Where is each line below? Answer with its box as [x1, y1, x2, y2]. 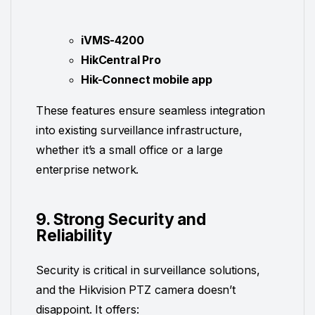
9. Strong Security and [36, 209, 206, 229]
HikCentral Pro [81, 53, 162, 67]
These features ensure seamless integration [36, 103, 266, 118]
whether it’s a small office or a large [36, 143, 223, 157]
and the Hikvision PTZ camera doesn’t [36, 282, 236, 297]
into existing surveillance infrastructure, [36, 123, 243, 138]
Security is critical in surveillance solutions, [36, 262, 260, 277]
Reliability [36, 225, 112, 245]
